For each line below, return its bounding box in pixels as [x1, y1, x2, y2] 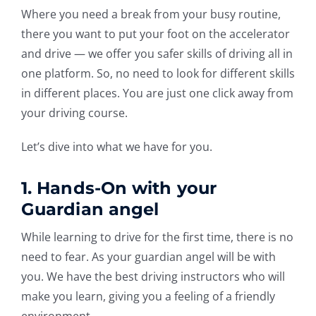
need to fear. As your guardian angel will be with [20, 248, 276, 265]
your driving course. [20, 104, 128, 121]
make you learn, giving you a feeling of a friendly [20, 288, 275, 304]
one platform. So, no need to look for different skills [20, 65, 295, 81]
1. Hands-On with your [20, 177, 217, 198]
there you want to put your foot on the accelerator [20, 25, 290, 42]
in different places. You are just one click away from [20, 85, 293, 101]
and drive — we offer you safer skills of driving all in [20, 45, 293, 61]
